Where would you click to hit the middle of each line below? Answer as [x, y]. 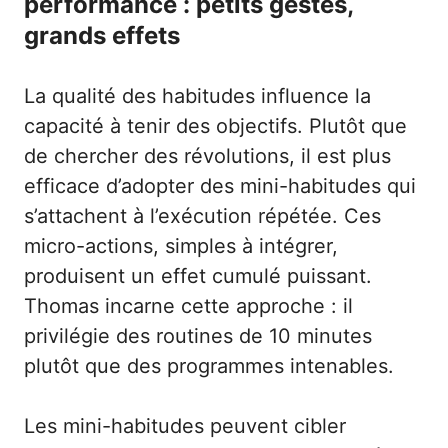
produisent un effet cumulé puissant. [198, 276]
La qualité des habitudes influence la [197, 96]
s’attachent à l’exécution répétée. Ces [202, 216]
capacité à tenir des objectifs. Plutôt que [215, 126]
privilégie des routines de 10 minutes [198, 336]
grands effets [102, 36]
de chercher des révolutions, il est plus [207, 156]
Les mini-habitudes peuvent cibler [185, 426]
